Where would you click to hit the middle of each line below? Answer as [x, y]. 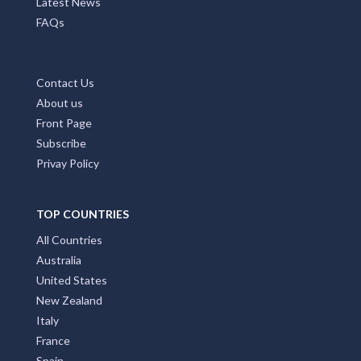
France [53, 341]
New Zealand [69, 301]
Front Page [64, 123]
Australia [59, 260]
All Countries [69, 240]
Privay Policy [68, 164]
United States [72, 280]
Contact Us [65, 83]
